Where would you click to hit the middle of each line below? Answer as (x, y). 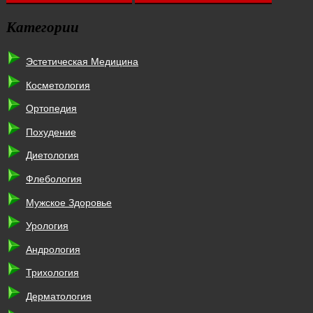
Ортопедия (51, 109)
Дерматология (58, 296)
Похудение (51, 132)
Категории (42, 26)
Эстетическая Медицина (82, 62)
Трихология (52, 273)
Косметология (58, 85)
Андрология (53, 249)
